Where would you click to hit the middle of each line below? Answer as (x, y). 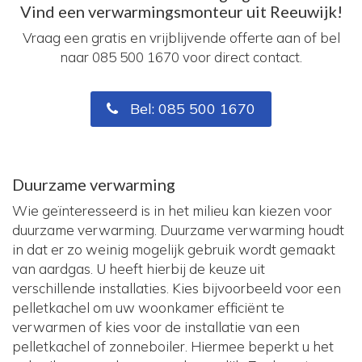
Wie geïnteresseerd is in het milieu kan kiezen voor (172, 210)
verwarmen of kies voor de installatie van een (156, 326)
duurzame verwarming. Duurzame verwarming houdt (178, 229)
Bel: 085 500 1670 (191, 108)
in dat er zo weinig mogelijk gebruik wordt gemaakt (174, 249)
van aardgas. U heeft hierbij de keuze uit (139, 268)
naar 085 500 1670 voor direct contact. (181, 57)
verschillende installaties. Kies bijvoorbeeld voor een (177, 288)
